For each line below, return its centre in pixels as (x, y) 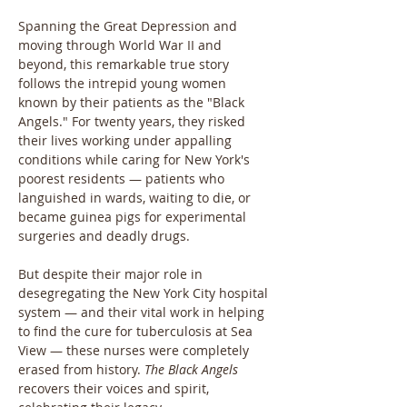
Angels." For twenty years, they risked (134, 121)
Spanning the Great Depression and (129, 26)
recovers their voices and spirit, (115, 388)
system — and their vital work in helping (143, 312)
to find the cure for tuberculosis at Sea (137, 331)
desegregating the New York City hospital (145, 293)
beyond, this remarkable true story (125, 64)
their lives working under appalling (127, 140)
